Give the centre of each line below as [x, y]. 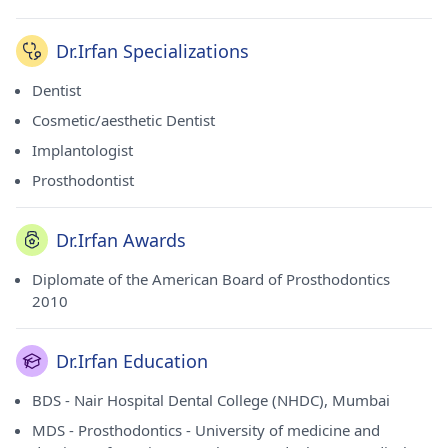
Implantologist [82, 150]
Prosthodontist [83, 180]
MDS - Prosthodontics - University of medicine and [206, 430]
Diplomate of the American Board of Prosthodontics [211, 279]
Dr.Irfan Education [132, 361]
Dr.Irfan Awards [121, 240]
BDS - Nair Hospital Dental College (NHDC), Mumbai [211, 400]
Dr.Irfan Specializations [152, 51]
